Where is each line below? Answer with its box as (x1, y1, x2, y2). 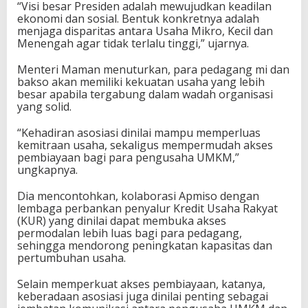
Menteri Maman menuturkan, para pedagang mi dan (17, 61, 289, 77)
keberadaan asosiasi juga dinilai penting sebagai (17, 288, 268, 304)
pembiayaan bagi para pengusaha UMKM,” (17, 149, 239, 165)
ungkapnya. (17, 162, 78, 177)
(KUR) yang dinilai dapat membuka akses (17, 212, 226, 228)
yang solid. (17, 98, 71, 114)
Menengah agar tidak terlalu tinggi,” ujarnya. (17, 35, 249, 51)
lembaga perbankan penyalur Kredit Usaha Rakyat (17, 200, 278, 216)
